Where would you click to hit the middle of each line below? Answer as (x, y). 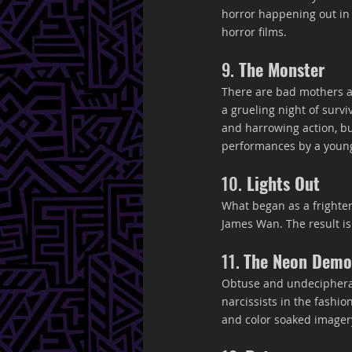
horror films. (254, 32)
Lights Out (281, 183)
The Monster (279, 69)
